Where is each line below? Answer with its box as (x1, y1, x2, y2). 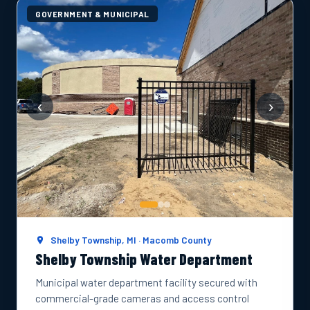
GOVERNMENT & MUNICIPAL (35, 9, 149, 19)
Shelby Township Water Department (35, 250, 253, 268)
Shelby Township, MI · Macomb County (48, 234, 212, 246)
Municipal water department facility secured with (35, 276, 257, 289)
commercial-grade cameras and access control (35, 292, 249, 304)
